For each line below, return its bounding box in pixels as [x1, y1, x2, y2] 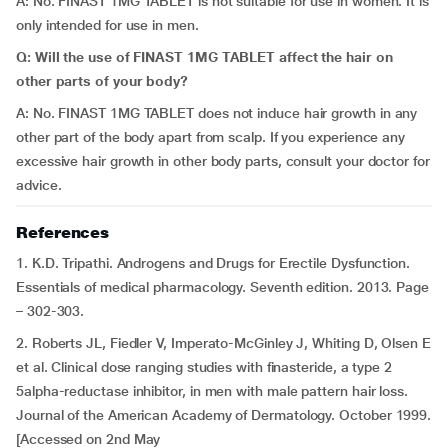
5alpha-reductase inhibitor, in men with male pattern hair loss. [16, 383, 408, 399]
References [16, 223, 110, 242]
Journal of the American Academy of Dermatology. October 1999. [16, 407, 432, 423]
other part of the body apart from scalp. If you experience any [16, 129, 406, 145]
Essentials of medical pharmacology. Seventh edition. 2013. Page [16, 279, 429, 295]
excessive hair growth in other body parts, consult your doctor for [16, 153, 430, 169]
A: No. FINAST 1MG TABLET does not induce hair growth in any [16, 105, 418, 121]
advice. [16, 177, 62, 193]
